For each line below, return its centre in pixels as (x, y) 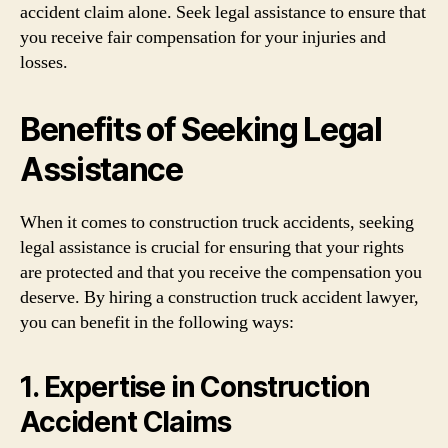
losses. (44, 62)
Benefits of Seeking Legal (201, 129)
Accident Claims (125, 422)
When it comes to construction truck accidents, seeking (217, 222)
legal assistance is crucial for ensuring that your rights (212, 247)
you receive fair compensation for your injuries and (203, 37)
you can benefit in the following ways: (157, 322)
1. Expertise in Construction (195, 387)
